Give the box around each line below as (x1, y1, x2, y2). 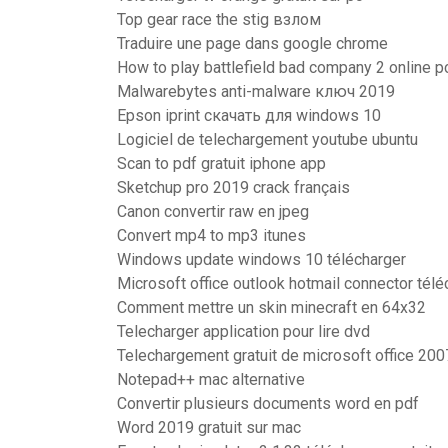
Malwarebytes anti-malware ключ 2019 (117, 82, 395, 101)
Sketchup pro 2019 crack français (117, 178, 350, 197)
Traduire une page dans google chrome (117, 34, 388, 53)
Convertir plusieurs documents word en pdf (117, 394, 419, 413)
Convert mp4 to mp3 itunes (117, 226, 306, 245)
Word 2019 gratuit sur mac (117, 418, 301, 437)
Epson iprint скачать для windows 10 (117, 106, 381, 125)
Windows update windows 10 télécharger (117, 250, 406, 269)
